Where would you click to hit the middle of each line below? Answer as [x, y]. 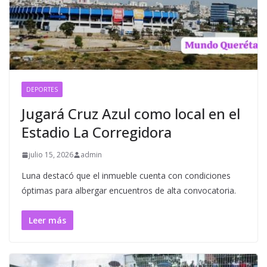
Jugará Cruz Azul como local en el [131, 114]
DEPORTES [42, 90]
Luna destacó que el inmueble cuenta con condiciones [126, 176]
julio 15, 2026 [51, 155]
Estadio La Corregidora [97, 132]
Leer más [47, 221]
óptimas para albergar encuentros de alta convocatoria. [129, 191]
